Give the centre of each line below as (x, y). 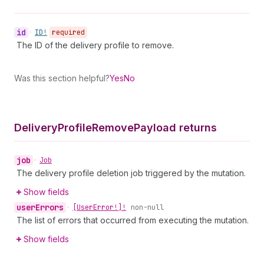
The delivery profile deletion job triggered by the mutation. (131, 173)
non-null (147, 207)
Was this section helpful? (62, 78)
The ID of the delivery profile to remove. (95, 45)
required (68, 32)
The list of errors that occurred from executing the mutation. (133, 220)
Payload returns (175, 128)
